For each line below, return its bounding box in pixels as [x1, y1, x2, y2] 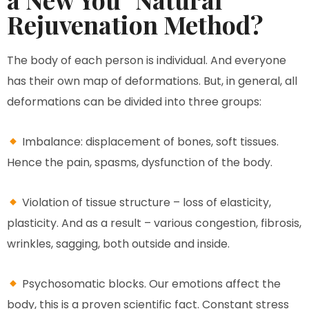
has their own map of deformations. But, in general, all [7, 73, 297, 90]
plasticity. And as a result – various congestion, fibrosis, [7, 215, 301, 232]
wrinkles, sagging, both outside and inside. [7, 236, 230, 252]
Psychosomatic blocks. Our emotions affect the [19, 276, 281, 292]
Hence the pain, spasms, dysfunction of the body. [7, 154, 272, 171]
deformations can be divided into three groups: [7, 94, 261, 110]
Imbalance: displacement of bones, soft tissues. [19, 134, 279, 150]
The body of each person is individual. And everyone [7, 52, 286, 69]
